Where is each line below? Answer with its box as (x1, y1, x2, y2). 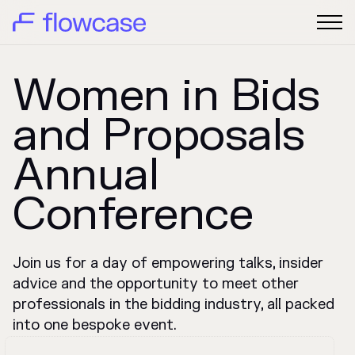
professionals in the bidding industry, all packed (13, 296, 334, 314)
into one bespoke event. (13, 316, 177, 334)
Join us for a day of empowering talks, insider (13, 254, 323, 273)
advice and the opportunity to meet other (13, 275, 299, 293)
